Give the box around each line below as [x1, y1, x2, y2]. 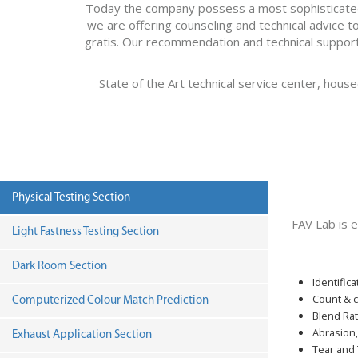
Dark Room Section [12, 261, 107, 272]
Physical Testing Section [12, 192, 130, 204]
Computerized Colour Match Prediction [12, 295, 209, 307]
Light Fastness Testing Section [12, 226, 159, 238]
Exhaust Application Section [12, 329, 152, 341]
